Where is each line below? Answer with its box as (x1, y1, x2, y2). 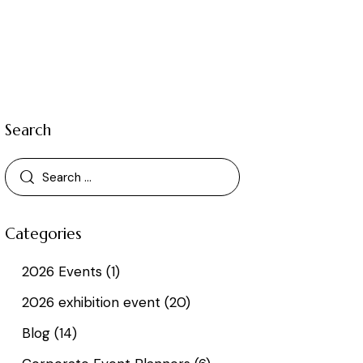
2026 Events (21, 263, 102, 281)
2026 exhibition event (21, 293, 160, 312)
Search (5, 120, 52, 140)
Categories (5, 224, 83, 244)
